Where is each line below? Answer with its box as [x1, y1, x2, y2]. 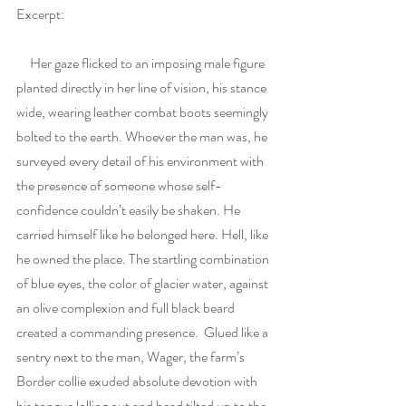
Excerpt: [16, 4, 67, 25]
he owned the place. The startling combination [16, 248, 272, 270]
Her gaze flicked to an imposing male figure [16, 53, 30, 74]
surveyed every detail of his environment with [16, 150, 266, 172]
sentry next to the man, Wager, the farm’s [16, 346, 247, 368]
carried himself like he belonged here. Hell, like [16, 224, 271, 246]
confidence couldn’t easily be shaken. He [16, 199, 243, 221]
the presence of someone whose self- [16, 175, 222, 197]
